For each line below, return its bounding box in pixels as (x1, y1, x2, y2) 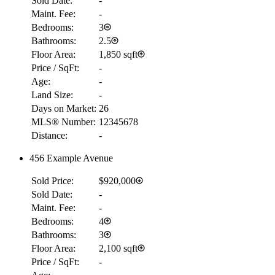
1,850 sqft (99, 49, 137, 60)
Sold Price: (31, 176, 74, 186)
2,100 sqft (99, 243, 137, 254)
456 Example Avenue (29, 153, 113, 163)
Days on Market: (31, 103, 96, 114)
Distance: (31, 130, 68, 141)
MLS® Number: (31, 117, 96, 127)
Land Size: (31, 90, 73, 100)
